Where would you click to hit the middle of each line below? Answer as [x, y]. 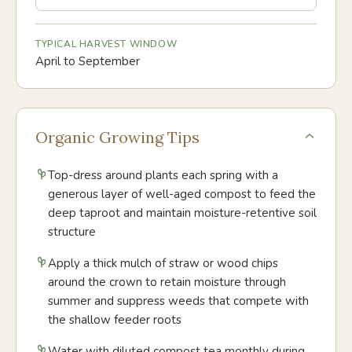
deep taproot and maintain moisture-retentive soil [182, 213]
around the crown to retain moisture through [167, 282]
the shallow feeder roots [115, 320]
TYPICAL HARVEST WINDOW [106, 44]
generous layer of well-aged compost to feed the [182, 194]
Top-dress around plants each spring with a [163, 175]
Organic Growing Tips [117, 137]
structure [72, 232]
